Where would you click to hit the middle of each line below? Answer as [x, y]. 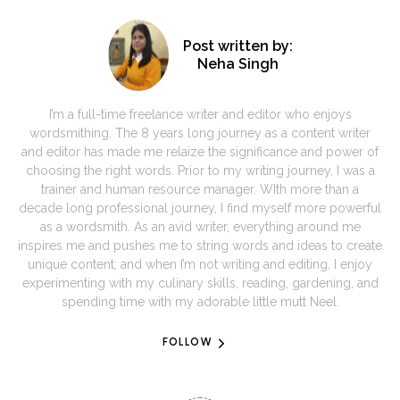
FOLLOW [187, 343]
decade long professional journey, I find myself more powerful [200, 208]
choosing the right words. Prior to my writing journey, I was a [200, 170]
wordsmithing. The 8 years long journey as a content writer [200, 133]
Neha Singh [237, 63]
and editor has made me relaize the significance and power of [200, 151]
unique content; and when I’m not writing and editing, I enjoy [200, 264]
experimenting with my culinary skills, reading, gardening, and [200, 283]
